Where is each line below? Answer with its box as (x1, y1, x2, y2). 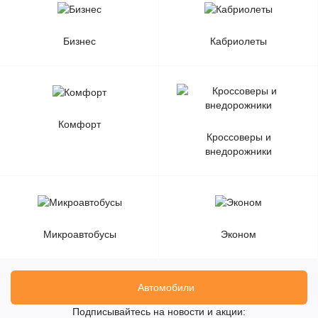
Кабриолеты (210, 35, 267, 48)
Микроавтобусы (43, 228, 116, 240)
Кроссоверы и (206, 131, 271, 143)
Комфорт (58, 118, 101, 130)
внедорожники (205, 146, 272, 158)
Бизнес (63, 35, 96, 48)
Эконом (221, 228, 256, 240)
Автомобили (137, 281, 194, 293)
